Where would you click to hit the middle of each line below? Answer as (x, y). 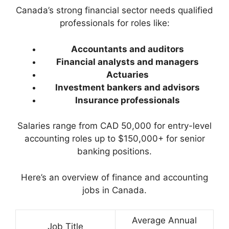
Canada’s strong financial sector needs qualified (114, 10)
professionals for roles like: (114, 23)
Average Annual (164, 221)
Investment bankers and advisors (128, 87)
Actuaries (128, 74)
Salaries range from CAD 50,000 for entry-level (114, 126)
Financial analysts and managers (128, 62)
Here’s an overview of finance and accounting (114, 177)
